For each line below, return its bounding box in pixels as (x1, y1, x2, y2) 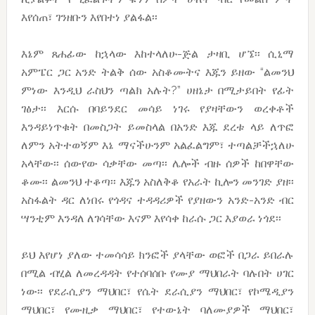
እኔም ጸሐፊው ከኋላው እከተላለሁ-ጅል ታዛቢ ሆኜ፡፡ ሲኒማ (20, 47, 295, 61)
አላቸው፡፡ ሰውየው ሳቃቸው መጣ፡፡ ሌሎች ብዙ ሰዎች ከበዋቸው (20, 157, 295, 171)
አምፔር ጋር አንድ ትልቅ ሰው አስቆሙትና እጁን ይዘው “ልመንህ (20, 65, 295, 79)
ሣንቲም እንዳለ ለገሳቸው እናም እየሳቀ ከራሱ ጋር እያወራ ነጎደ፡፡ (20, 212, 281, 226)
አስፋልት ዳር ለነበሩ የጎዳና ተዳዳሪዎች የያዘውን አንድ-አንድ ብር (20, 193, 295, 207)
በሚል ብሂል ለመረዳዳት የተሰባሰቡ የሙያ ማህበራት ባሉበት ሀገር (20, 266, 295, 281)
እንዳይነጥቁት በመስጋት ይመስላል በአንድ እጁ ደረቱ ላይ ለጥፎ (20, 120, 295, 134)
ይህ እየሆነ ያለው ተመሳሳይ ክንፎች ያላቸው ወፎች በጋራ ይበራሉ (20, 248, 295, 262)
